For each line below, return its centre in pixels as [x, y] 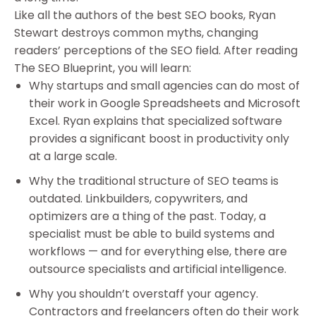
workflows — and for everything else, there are [158, 251]
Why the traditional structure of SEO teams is [153, 181]
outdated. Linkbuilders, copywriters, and [138, 198]
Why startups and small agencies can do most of [164, 86]
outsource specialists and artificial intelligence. [157, 269]
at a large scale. [73, 157]
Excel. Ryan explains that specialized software [155, 121]
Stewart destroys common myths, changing [136, 33]
